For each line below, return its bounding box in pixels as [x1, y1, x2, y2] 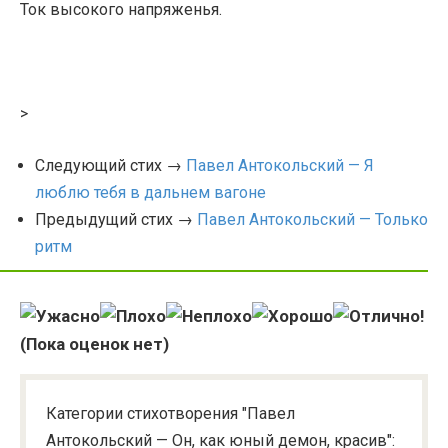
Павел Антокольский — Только [197, 209, 428, 229]
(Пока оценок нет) [20, 333, 169, 354]
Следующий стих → [35, 155, 186, 175]
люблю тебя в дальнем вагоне [35, 182, 266, 202]
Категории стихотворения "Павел [46, 403, 295, 423]
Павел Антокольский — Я [186, 155, 374, 175]
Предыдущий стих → [35, 209, 197, 229]
